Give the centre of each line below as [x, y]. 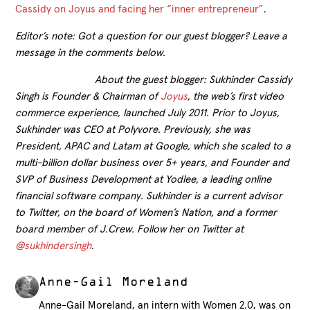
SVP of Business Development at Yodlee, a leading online [144, 179]
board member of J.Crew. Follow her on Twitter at [130, 229]
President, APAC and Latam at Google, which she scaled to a [153, 146]
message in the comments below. [91, 53]
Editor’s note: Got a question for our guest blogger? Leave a [152, 36]
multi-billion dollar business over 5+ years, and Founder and [153, 163]
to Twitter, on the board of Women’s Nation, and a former [146, 212]
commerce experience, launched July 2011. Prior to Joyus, [148, 113]
